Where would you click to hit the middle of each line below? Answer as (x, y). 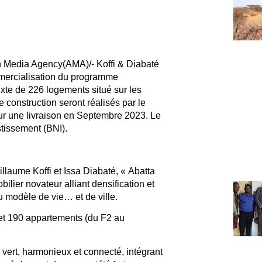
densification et (123, 184)
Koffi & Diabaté (127, 64)
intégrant (144, 252)
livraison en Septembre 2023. (88, 115)
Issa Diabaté (89, 171)
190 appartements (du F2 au (66, 218)
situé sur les (116, 89)
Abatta (141, 171)
